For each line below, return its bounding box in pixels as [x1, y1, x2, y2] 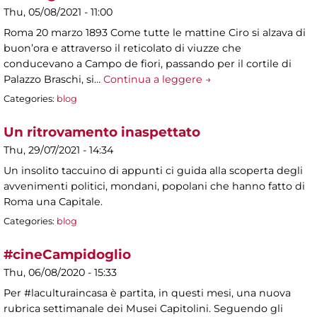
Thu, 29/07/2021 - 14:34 [4, 143, 113, 156]
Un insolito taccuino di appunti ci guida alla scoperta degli [4, 164, 303, 178]
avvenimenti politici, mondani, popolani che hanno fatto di [4, 180, 305, 193]
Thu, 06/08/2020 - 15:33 [4, 265, 117, 279]
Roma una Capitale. [4, 195, 103, 209]
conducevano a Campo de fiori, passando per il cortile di [4, 57, 292, 71]
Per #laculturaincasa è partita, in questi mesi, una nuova [4, 286, 291, 299]
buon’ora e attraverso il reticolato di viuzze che [4, 42, 241, 55]
